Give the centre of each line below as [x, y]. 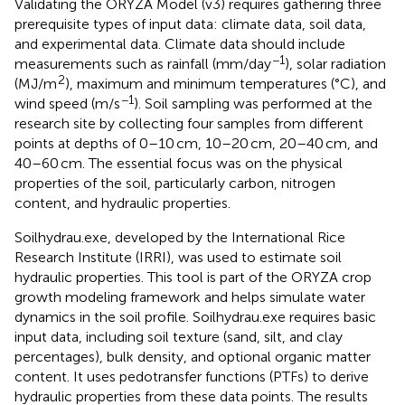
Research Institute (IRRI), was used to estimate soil [178, 257]
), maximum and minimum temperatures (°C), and [226, 83]
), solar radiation [335, 63]
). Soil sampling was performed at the [253, 103]
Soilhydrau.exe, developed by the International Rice [180, 237]
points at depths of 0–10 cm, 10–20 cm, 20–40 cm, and [196, 143]
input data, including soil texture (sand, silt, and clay [179, 336]
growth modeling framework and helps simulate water [190, 297]
